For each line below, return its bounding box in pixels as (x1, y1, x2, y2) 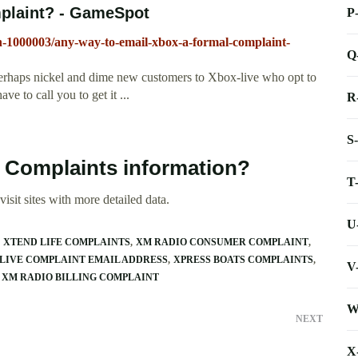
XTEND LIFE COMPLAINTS (3, 237, 130, 249)
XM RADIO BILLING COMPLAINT (2, 272, 159, 284)
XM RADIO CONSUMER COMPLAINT (136, 237, 308, 249)
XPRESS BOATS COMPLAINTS (173, 254, 313, 266)
